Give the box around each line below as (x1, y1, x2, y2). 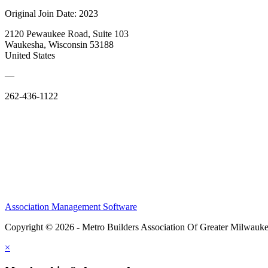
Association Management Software (5, 201, 137, 212)
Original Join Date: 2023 (5, 8, 98, 19)
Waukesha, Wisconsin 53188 (5, 39, 114, 50)
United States (5, 50, 55, 60)
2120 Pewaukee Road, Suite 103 (5, 28, 129, 39)
